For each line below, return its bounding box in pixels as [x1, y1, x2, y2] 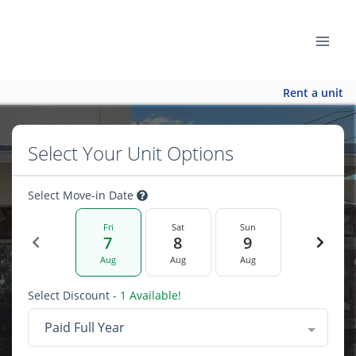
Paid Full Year [44, 319, 125, 336]
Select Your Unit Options [28, 140, 234, 166]
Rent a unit [283, 84, 343, 100]
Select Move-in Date [28, 188, 137, 203]
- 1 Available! [110, 288, 181, 303]
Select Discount [28, 288, 110, 303]
